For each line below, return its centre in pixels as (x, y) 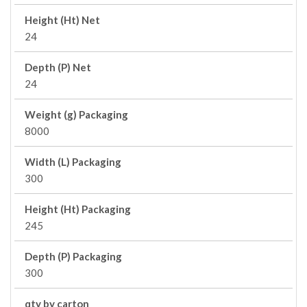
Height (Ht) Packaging (78, 209)
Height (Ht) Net (62, 20)
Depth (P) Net (58, 67)
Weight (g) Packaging (76, 114)
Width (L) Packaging (73, 162)
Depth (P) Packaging (73, 256)
